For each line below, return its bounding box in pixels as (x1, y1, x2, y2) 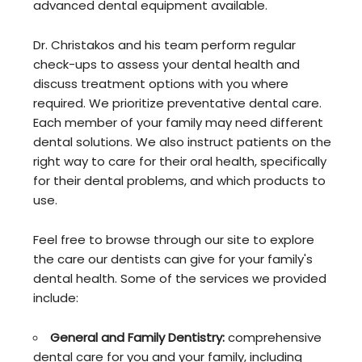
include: (33, 289, 79, 307)
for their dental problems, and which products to (33, 172, 326, 190)
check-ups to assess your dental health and (33, 56, 301, 74)
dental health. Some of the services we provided (33, 270, 327, 288)
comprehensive (225, 329, 322, 347)
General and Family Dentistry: (50, 329, 225, 347)
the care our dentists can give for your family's (33, 250, 314, 268)
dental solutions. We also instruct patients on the (33, 133, 332, 151)
